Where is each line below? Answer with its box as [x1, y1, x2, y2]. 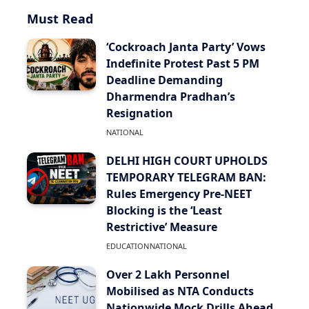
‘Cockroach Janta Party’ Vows [106, 39, 266, 54]
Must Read [27, 10, 93, 27]
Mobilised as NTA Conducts [106, 283, 254, 299]
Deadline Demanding [106, 72, 223, 88]
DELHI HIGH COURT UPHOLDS [106, 152, 268, 168]
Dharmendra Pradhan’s [106, 88, 235, 104]
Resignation [106, 105, 173, 121]
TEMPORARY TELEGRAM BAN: [106, 169, 266, 185]
